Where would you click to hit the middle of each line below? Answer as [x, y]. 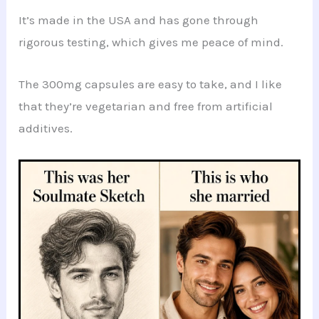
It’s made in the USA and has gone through [139, 20]
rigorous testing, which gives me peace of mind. [151, 42]
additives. [46, 128]
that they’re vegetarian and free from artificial [146, 106]
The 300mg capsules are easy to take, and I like [151, 84]
